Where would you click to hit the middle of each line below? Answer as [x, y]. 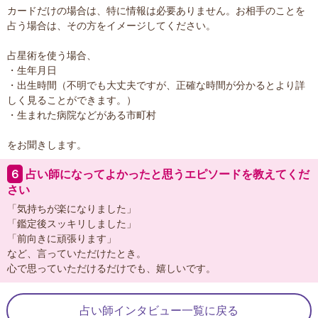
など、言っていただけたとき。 [77, 253]
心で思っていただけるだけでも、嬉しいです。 [111, 268]
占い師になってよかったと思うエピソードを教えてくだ [166, 174]
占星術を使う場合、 [52, 55]
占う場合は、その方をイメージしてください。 [111, 26]
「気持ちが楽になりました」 [72, 209]
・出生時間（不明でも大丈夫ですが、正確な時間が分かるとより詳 [156, 85]
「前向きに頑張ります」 [62, 238]
